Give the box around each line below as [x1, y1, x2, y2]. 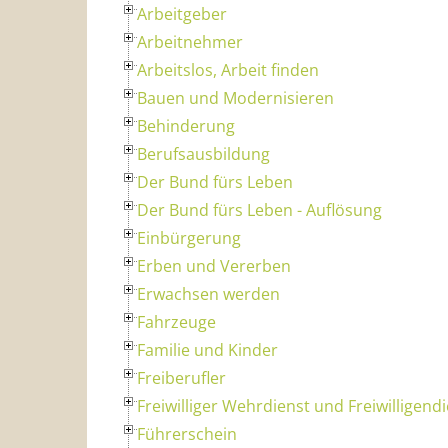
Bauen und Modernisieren [137, 86, 334, 109]
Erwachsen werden [137, 282, 280, 305]
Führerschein [137, 422, 237, 445]
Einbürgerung [137, 226, 241, 249]
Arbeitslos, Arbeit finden [137, 58, 319, 81]
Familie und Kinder [137, 338, 278, 361]
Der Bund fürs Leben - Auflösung [137, 198, 382, 221]
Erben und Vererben [137, 254, 291, 277]
